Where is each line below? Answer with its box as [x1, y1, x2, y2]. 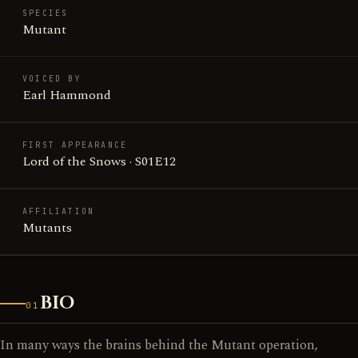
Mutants [22, 218, 72, 237]
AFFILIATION [22, 206, 95, 217]
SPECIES [22, 8, 69, 18]
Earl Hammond [22, 86, 111, 105]
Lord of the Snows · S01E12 [22, 152, 176, 171]
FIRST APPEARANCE [22, 140, 128, 150]
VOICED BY [22, 74, 82, 84]
